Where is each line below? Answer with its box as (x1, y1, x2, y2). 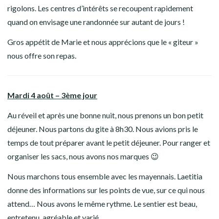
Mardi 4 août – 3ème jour (7, 90, 97, 100)
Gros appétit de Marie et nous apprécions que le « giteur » (7, 37, 198, 47)
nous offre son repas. (7, 51, 76, 61)
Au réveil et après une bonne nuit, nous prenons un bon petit (7, 110, 203, 120)
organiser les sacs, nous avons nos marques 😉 (7, 152, 159, 161)
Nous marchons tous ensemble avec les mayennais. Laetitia (7, 172, 202, 181)
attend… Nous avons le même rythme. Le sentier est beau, (7, 199, 197, 209)
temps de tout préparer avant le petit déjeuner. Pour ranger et (7, 138, 210, 148)
